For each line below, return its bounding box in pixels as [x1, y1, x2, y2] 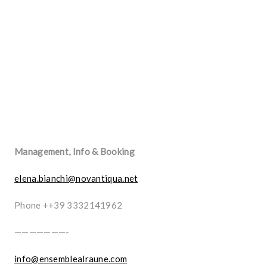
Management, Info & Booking [14, 146, 135, 157]
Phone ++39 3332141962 [14, 200, 123, 210]
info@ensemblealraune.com [14, 253, 128, 264]
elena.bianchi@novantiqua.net [14, 173, 138, 184]
